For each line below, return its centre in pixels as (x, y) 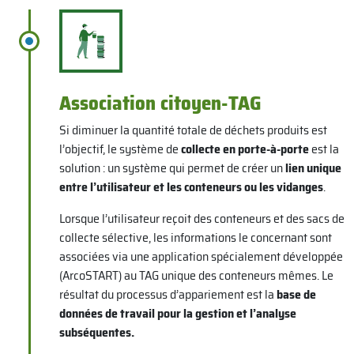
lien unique (313, 168)
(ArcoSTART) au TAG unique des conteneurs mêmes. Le (196, 275)
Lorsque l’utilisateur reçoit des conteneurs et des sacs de (201, 218)
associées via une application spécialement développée (201, 256)
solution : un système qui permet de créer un (172, 168)
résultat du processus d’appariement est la (168, 294)
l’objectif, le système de (120, 149)
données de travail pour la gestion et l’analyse (177, 313)
